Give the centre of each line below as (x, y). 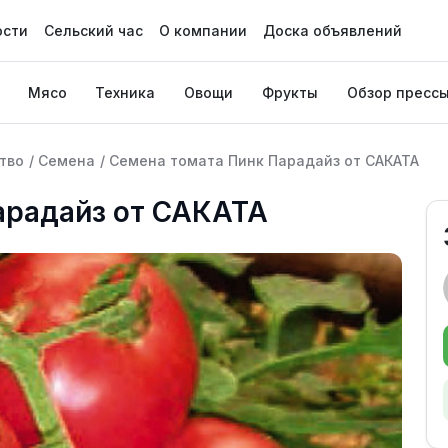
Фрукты (289, 92)
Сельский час (93, 30)
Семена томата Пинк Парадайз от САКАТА (264, 160)
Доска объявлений (332, 30)
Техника (125, 92)
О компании (202, 30)
